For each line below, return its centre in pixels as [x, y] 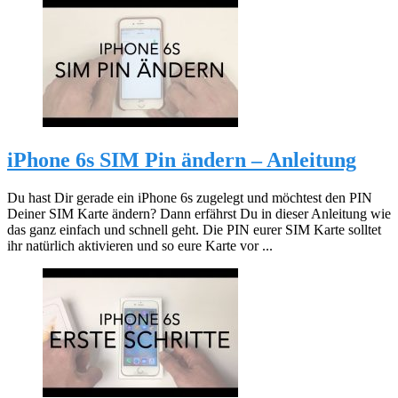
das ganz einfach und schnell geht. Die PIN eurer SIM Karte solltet [194, 229]
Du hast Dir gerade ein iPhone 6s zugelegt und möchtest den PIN [190, 197]
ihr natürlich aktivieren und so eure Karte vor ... [140, 245]
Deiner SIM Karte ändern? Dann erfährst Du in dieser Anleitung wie [199, 213]
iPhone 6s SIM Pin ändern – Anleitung [182, 159]
